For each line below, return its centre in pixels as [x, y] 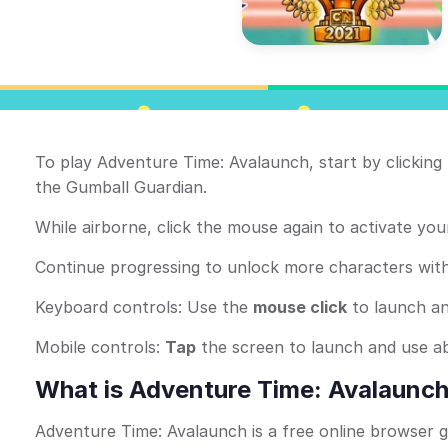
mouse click [300, 307]
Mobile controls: [100, 347]
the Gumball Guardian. [121, 187]
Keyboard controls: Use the [144, 307]
